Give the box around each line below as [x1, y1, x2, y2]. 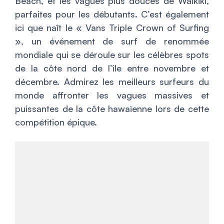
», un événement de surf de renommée [15, 35, 209, 47]
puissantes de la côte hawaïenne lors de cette [15, 103, 209, 114]
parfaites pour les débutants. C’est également [15, 8, 209, 20]
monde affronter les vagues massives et [15, 89, 209, 101]
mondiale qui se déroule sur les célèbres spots [15, 49, 209, 60]
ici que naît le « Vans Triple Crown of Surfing [15, 22, 209, 33]
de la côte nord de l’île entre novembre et [15, 62, 209, 74]
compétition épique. [15, 116, 97, 128]
